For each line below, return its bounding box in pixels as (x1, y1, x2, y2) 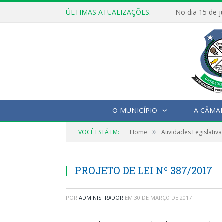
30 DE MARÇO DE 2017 (134, 194, 192, 201)
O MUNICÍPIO (112, 106, 157, 115)
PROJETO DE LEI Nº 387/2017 (75, 164, 212, 177)
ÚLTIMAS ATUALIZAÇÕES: (66, 7, 151, 17)
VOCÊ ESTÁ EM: (78, 128, 119, 136)
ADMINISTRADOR (79, 194, 123, 201)
